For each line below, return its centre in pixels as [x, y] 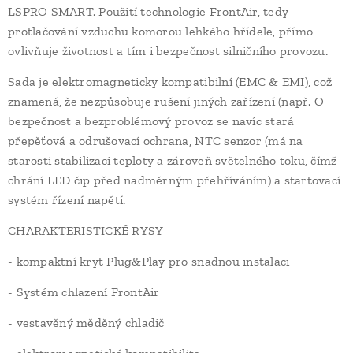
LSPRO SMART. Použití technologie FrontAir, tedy [149, 11]
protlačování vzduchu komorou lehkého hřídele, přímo [161, 31]
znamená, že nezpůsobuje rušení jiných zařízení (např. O [166, 101]
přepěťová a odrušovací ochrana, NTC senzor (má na [156, 141]
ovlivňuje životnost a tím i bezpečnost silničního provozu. [168, 51]
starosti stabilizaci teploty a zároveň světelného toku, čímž [173, 160]
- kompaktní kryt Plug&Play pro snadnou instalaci [149, 261]
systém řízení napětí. [67, 200]
